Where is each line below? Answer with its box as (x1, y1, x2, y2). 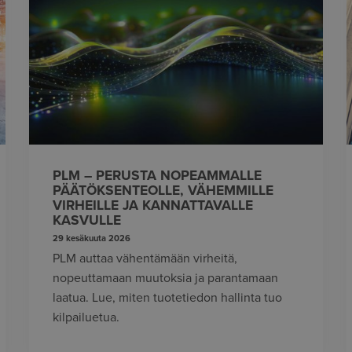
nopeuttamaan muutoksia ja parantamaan (53, 270, 279, 287)
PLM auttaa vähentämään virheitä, (53, 251, 238, 267)
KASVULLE (53, 211, 122, 229)
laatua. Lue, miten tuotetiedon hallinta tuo (53, 290, 283, 306)
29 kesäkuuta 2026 (53, 233, 131, 244)
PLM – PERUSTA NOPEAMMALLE (53, 167, 262, 184)
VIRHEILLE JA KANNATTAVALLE (53, 196, 254, 214)
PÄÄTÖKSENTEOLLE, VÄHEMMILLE (53, 181, 274, 199)
